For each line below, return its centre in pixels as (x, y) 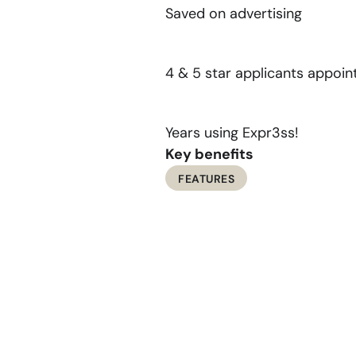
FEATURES (207, 179)
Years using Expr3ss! (232, 133)
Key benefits (209, 154)
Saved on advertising (234, 14)
